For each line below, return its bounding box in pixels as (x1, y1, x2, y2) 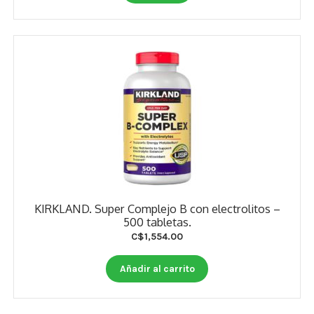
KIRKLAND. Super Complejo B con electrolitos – (34, 200, 280, 216)
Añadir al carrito (119, 263, 195, 275)
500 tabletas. (123, 214, 191, 229)
